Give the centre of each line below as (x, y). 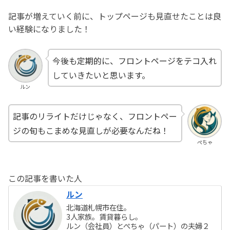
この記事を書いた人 (45, 178)
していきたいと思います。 (101, 75)
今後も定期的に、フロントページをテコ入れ (134, 60)
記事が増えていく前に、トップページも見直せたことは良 (115, 16)
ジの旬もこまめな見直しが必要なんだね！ (91, 130)
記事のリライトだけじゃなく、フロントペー (95, 116)
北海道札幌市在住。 (99, 207)
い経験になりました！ (49, 29)
